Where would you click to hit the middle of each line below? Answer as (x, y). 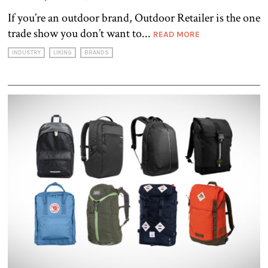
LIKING (63, 52)
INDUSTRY (26, 52)
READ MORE (176, 34)
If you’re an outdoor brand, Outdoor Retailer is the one (134, 18)
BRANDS (97, 52)
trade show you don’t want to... (80, 33)
